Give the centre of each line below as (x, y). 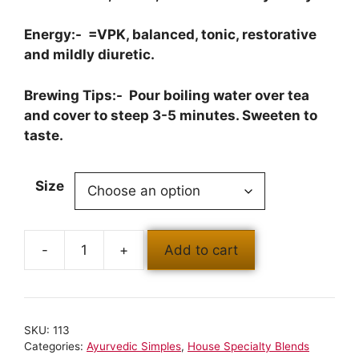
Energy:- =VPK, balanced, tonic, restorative (170, 35)
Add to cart (201, 250)
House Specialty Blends (248, 347)
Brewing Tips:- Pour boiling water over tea (167, 95)
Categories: (55, 347)
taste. (44, 135)
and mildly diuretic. (89, 55)
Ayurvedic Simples (134, 347)
